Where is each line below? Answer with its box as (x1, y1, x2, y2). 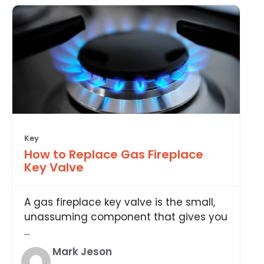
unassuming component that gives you (24, 210, 227, 225)
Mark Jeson (52, 245, 112, 259)
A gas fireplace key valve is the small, (24, 195, 215, 210)
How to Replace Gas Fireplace (24, 146, 203, 163)
